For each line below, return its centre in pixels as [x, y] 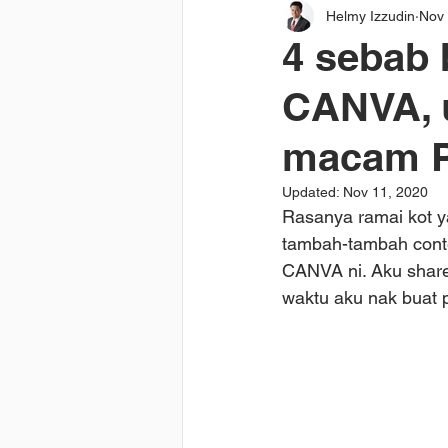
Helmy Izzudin [370, 15]
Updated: [312, 192]
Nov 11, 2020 [385, 192]
